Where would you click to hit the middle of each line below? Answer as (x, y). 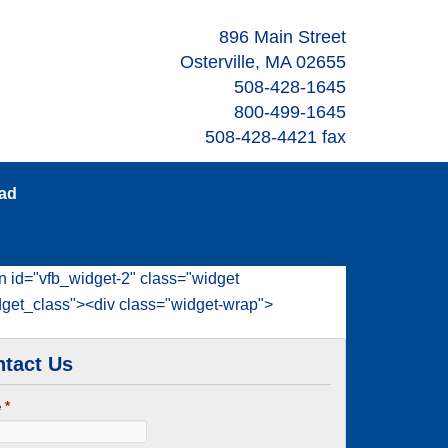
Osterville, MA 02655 (263, 62)
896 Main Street (282, 37)
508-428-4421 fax (275, 137)
